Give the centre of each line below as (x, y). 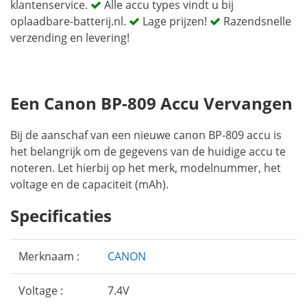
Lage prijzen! (175, 21)
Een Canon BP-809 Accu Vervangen (151, 103)
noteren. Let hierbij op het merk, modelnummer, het (146, 168)
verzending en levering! (70, 38)
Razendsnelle (256, 21)
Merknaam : (49, 256)
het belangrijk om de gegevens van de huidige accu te (148, 151)
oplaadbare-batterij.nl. (70, 21)
